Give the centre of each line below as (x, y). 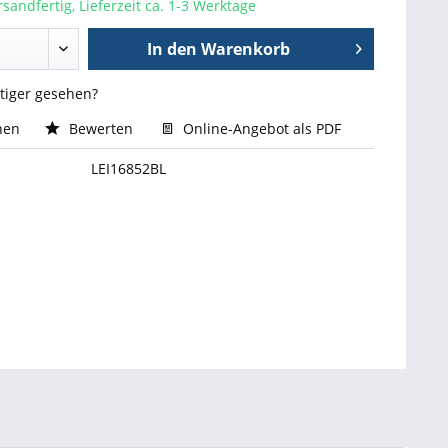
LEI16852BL (128, 168)
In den (172, 49)
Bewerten (100, 128)
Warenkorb (246, 49)
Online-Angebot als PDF (259, 128)
